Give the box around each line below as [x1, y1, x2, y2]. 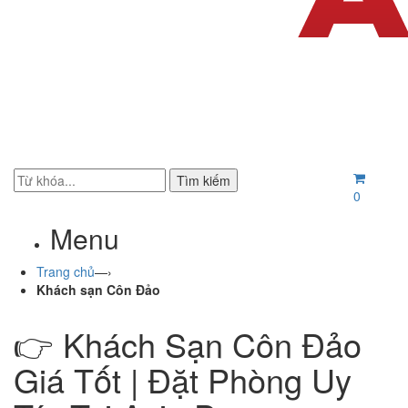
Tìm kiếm [177, 171, 230, 189]
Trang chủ [36, 262, 95, 280]
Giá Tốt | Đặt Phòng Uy [14, 356, 352, 403]
